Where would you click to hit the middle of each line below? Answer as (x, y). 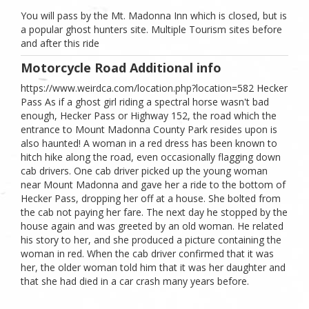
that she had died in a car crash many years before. (135, 281)
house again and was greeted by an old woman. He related (152, 226)
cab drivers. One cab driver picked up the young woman (144, 171)
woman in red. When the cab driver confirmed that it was (147, 254)
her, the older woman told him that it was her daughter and (153, 268)
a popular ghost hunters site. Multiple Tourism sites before (151, 29)
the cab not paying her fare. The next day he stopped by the (154, 212)
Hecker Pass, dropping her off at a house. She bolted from (151, 199)
